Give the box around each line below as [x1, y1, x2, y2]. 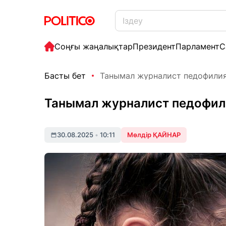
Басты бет [44, 71, 86, 81]
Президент [133, 41, 176, 51]
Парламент [176, 41, 219, 51]
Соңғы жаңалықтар [54, 41, 133, 51]
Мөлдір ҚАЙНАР [127, 131, 181, 139]
